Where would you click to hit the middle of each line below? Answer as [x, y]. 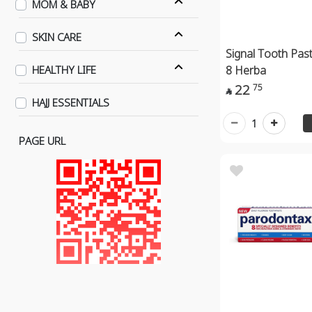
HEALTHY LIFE [64, 70]
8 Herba [245, 70]
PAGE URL [42, 141]
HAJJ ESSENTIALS [71, 102]
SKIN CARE [57, 37]
